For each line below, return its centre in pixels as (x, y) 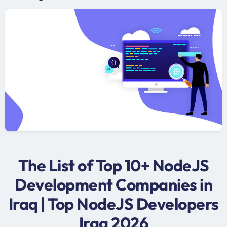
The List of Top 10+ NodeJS (113, 165)
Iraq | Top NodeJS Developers (113, 203)
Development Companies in (113, 184)
